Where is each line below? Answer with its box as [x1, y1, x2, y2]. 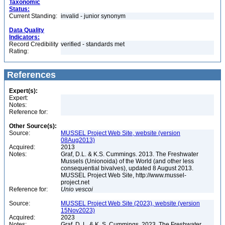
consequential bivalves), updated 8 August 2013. [61, 165, 193, 172]
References [5, 70, 56, 80]
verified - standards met [61, 41, 125, 48]
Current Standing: [9, 13, 57, 20]
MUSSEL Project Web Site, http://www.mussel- [61, 172, 186, 179]
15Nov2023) [61, 207, 95, 214]
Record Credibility [9, 41, 58, 48]
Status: [9, 6, 30, 13]
